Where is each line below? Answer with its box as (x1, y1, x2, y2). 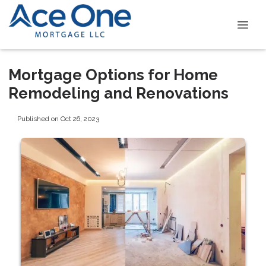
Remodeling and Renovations (8, 84, 229, 102)
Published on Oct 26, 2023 (17, 114, 99, 123)
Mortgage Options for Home (8, 66, 218, 84)
